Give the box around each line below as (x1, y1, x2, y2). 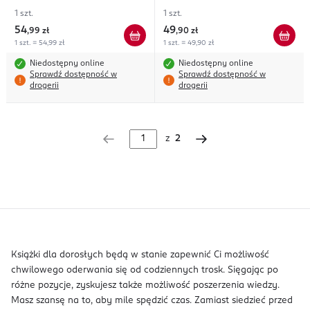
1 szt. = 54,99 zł (15, 39, 64, 46)
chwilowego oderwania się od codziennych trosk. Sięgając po (11, 266, 278, 275)
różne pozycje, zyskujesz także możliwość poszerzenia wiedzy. (11, 281, 280, 290)
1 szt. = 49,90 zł (163, 39, 214, 46)
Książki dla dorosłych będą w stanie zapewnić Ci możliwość (11, 250, 269, 259)
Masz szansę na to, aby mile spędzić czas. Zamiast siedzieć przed (11, 296, 293, 305)
